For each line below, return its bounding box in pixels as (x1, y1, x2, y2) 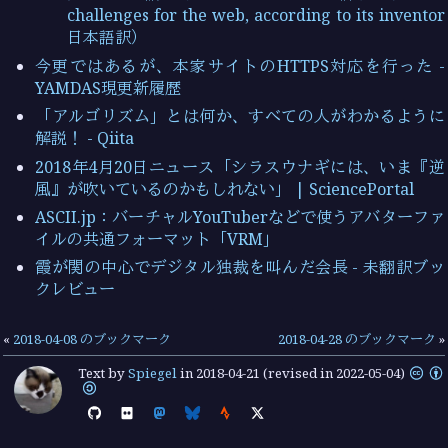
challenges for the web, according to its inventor (67, 4, 445, 27)
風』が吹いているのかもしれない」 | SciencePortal (35, 177, 415, 200)
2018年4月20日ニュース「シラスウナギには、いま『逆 (35, 155, 445, 178)
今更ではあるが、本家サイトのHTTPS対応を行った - (35, 54, 445, 77)
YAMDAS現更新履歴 (35, 76, 182, 99)
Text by (78, 363, 129, 382)
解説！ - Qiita (35, 127, 135, 150)
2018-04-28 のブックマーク (277, 330, 436, 349)
